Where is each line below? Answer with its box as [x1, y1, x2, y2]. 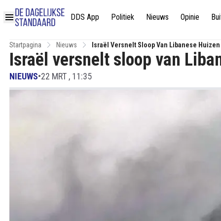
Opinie [181, 12, 199, 22]
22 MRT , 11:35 [41, 71, 92, 81]
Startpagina [9, 41, 41, 49]
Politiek [111, 12, 134, 22]
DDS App [71, 12, 99, 22]
